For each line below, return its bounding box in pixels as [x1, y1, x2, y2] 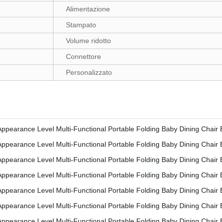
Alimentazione [66, 5, 110, 13]
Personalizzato [66, 68, 112, 76]
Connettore [66, 53, 101, 60]
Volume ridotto [66, 37, 111, 45]
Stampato [66, 21, 96, 29]
